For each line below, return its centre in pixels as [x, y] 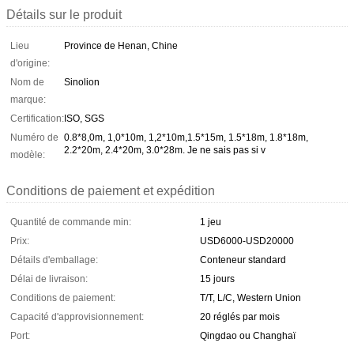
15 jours [217, 279]
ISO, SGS [84, 118]
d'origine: [30, 63]
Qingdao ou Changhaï [248, 335]
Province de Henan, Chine [121, 45]
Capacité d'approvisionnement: [77, 316]
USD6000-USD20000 [247, 241]
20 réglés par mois [240, 316]
